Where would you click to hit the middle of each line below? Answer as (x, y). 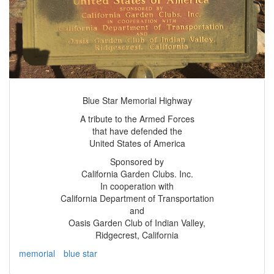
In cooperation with (137, 186)
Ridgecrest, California (137, 235)
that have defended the (137, 131)
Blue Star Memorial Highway (137, 100)
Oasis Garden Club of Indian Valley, (137, 222)
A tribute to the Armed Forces (137, 118)
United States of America (137, 143)
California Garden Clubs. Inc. (137, 173)
